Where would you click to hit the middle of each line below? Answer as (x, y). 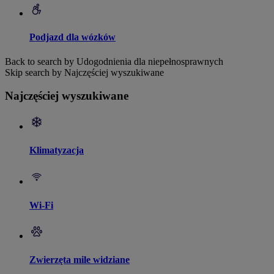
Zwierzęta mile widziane (80, 260)
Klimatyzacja (57, 150)
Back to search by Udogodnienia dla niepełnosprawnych (114, 61)
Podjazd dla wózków (72, 37)
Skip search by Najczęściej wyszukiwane (84, 72)
